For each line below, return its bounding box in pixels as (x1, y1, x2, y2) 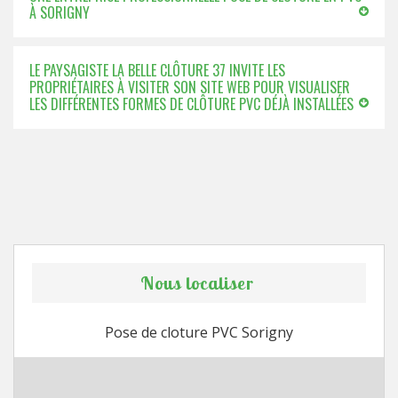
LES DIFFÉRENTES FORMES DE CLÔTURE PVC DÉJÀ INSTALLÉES (29, 93, 354, 115)
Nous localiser (139, 272, 254, 294)
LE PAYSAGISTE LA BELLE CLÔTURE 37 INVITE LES (29, 60, 285, 81)
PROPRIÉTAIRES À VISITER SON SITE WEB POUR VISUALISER (29, 76, 350, 98)
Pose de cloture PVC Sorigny (105, 322, 293, 342)
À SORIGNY (29, 2, 90, 23)
